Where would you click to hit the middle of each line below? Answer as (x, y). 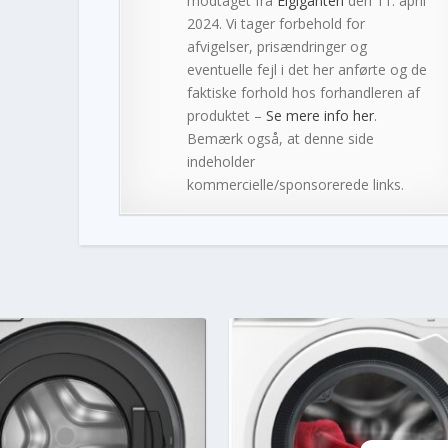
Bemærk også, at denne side (280, 138)
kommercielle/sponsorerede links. (295, 184)
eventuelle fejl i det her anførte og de (306, 69)
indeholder (220, 161)
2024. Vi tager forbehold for (275, 23)
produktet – (226, 115)
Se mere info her (319, 115)
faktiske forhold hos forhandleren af (303, 92)
